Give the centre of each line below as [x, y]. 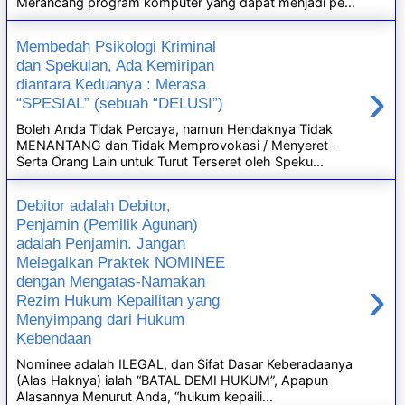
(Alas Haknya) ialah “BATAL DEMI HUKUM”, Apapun [173, 380]
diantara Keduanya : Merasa [112, 85]
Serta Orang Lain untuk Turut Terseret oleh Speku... [170, 161]
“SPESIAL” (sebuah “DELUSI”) [120, 104]
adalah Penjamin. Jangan [101, 244]
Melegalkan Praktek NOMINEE [121, 263]
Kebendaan [54, 339]
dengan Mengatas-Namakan [111, 282]
